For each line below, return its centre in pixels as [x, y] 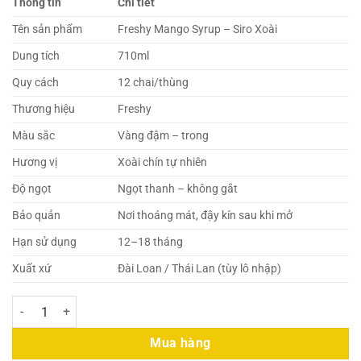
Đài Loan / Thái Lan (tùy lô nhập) [200, 269]
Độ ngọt [32, 189]
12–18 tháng [151, 242]
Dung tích [36, 56]
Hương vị [35, 162]
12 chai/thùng [154, 83]
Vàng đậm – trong [164, 136]
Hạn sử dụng [44, 242]
